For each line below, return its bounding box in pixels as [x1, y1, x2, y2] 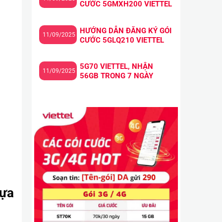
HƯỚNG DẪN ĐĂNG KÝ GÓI [79, 26, 171, 35]
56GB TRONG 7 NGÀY [79, 71, 153, 81]
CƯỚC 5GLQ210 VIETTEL [79, 35, 164, 45]
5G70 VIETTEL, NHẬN [79, 62, 153, 71]
